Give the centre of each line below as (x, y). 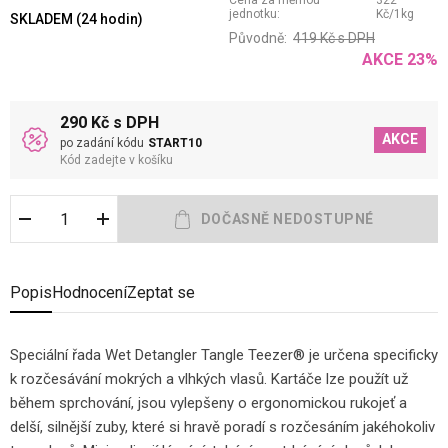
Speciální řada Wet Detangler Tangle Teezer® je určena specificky (224, 355)
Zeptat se (161, 293)
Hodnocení (89, 293)
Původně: (259, 38)
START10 (175, 143)
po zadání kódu (102, 143)
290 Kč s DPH (109, 123)
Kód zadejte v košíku (116, 160)
